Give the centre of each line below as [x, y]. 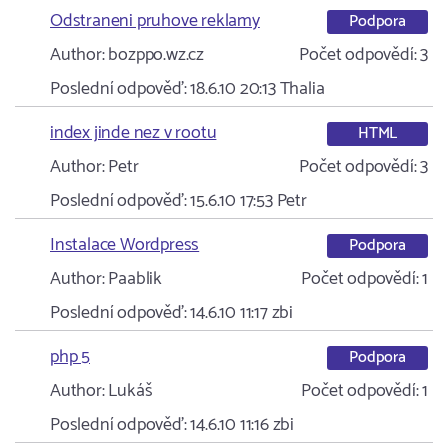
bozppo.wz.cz [154, 55]
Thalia [302, 89]
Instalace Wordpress [125, 245]
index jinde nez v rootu [133, 133]
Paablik [133, 279]
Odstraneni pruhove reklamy [155, 21]
